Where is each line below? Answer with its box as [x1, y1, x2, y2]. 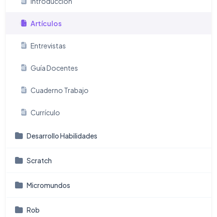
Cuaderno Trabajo [31, 86, 89, 94]
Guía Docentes [31, 63, 78, 72]
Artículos [31, 19, 62, 28]
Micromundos [27, 181, 70, 189]
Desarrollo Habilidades [27, 131, 97, 140]
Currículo [31, 108, 60, 117]
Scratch [27, 156, 52, 165]
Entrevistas [31, 41, 66, 50]
